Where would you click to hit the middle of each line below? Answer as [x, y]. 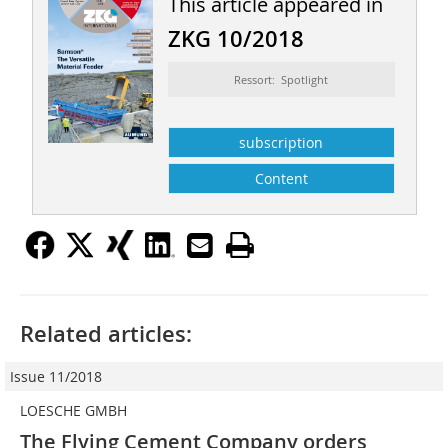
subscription [281, 142]
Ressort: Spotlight [281, 79]
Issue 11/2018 [56, 376]
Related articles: [106, 333]
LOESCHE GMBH [73, 410]
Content [281, 178]
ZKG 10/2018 [235, 38]
